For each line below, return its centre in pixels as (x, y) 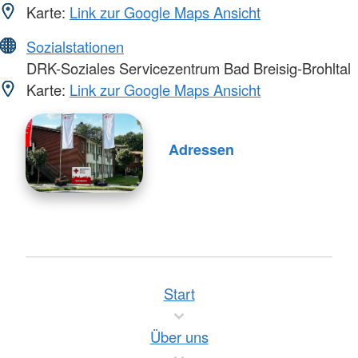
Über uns (179, 337)
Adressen (201, 150)
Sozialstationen (75, 47)
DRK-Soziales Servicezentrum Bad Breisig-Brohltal (187, 68)
